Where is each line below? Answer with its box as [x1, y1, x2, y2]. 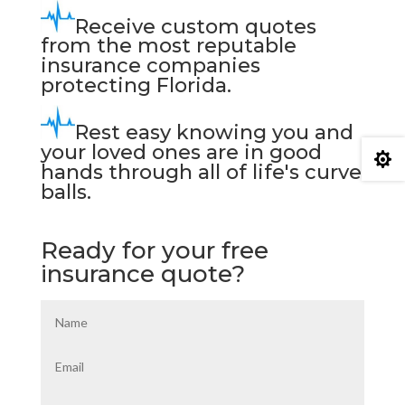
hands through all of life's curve [40, 160, 362, 185]
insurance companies [40, 53, 260, 79]
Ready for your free [40, 236, 268, 266]
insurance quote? [40, 259, 245, 289]
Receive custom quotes [74, 14, 316, 39]
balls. [40, 180, 91, 205]
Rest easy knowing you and [74, 120, 353, 146]
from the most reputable [40, 33, 297, 59]
